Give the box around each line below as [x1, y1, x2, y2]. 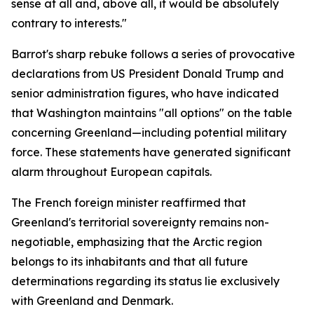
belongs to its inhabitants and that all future [11, 254, 248, 268]
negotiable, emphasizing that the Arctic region [11, 235, 262, 249]
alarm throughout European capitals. [11, 165, 212, 179]
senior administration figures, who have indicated [11, 86, 279, 100]
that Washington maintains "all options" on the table [11, 106, 292, 120]
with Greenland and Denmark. [11, 294, 173, 308]
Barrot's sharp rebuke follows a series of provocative [11, 47, 295, 61]
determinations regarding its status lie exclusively [11, 274, 280, 288]
